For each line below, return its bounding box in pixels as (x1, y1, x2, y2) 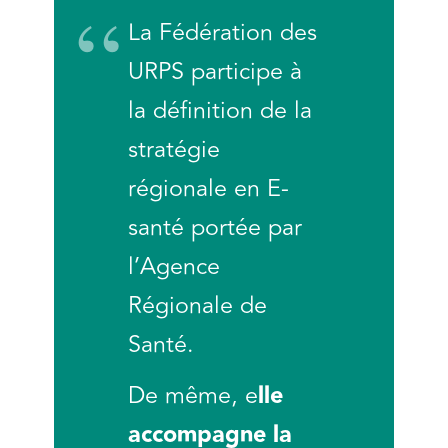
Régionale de (128, 288, 267, 325)
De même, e (128, 378, 258, 415)
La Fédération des (128, 15, 317, 52)
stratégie (128, 132, 220, 169)
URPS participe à (128, 54, 302, 91)
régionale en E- (128, 171, 289, 208)
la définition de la (128, 93, 312, 130)
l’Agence (128, 249, 220, 286)
